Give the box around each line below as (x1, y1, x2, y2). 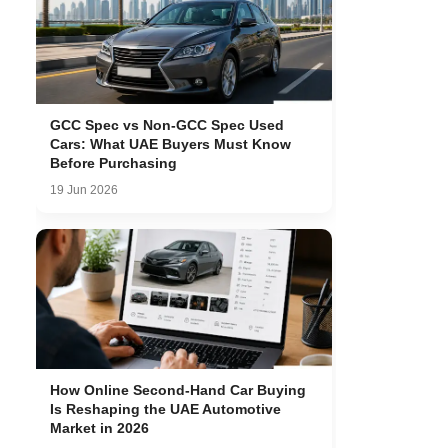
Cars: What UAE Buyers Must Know (50, 136, 291, 152)
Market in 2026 (50, 420, 149, 436)
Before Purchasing (50, 155, 177, 171)
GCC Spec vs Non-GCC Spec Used (50, 117, 284, 133)
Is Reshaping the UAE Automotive (50, 401, 281, 417)
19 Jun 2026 (50, 183, 118, 197)
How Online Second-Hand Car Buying (50, 382, 306, 398)
